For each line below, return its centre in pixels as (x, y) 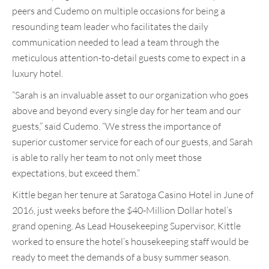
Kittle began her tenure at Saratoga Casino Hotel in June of (133, 195)
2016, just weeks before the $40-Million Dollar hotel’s (122, 210)
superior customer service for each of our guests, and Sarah (132, 142)
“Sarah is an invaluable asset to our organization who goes (130, 95)
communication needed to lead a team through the (116, 42)
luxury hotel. (38, 74)
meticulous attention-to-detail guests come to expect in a (129, 58)
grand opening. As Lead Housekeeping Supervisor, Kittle (126, 226)
